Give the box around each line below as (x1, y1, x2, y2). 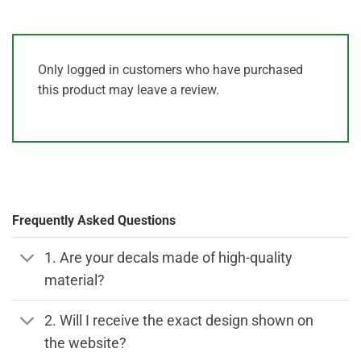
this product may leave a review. (38, 82, 219, 98)
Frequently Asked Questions (12, 213, 176, 229)
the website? (44, 334, 127, 351)
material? (44, 272, 106, 288)
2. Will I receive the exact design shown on (44, 312, 314, 329)
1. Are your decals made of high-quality (44, 249, 293, 266)
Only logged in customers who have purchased (38, 62, 303, 78)
